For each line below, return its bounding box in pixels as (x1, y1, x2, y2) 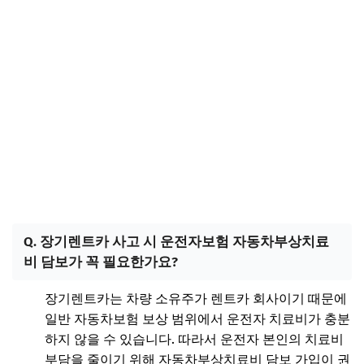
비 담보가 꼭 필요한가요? (24, 253, 178, 270)
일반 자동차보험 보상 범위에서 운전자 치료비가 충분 (45, 310, 350, 327)
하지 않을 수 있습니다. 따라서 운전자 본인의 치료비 (45, 331, 344, 347)
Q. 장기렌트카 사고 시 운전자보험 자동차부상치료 (24, 232, 329, 249)
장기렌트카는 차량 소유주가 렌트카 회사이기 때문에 (45, 290, 347, 306)
